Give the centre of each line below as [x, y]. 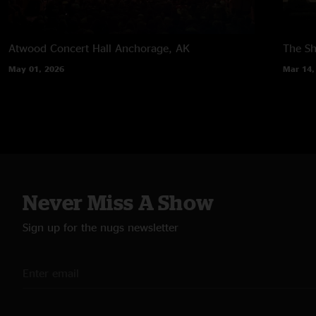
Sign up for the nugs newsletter [101, 227]
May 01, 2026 [36, 68]
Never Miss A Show [119, 202]
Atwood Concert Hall [60, 48]
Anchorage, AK [152, 48]
